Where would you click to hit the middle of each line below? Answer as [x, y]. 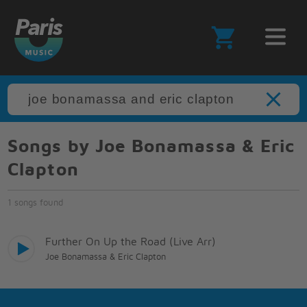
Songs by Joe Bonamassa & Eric [151, 147]
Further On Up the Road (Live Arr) [131, 242]
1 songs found [36, 203]
